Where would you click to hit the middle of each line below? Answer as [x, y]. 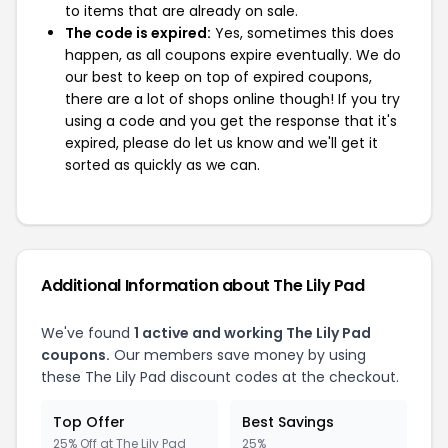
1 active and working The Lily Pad [252, 333]
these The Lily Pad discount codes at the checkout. [220, 377]
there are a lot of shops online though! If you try [232, 99]
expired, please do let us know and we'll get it [221, 143]
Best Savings [288, 422]
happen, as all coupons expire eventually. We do [233, 55]
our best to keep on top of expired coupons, [218, 77]
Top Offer [89, 422]
